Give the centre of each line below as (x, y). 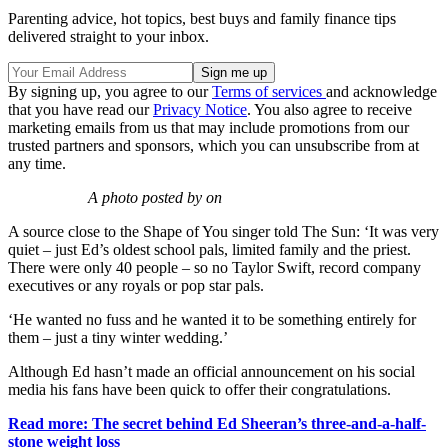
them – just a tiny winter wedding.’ (118, 338)
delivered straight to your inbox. (108, 37)
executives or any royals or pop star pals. (136, 286)
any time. (37, 164)
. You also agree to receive (329, 110)
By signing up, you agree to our (110, 92)
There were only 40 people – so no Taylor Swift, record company (214, 268)
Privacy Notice (200, 110)
